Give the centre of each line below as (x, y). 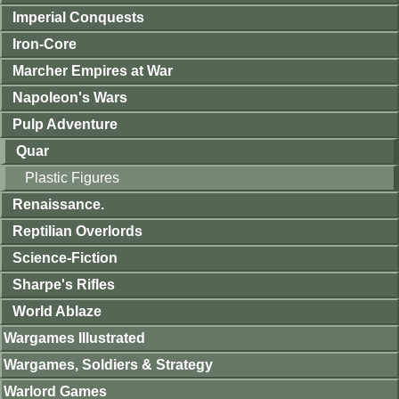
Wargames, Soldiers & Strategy (108, 365)
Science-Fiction (65, 258)
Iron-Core (45, 45)
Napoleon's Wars (70, 98)
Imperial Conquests (78, 18)
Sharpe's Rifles (64, 285)
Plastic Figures (72, 178)
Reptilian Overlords (77, 232)
